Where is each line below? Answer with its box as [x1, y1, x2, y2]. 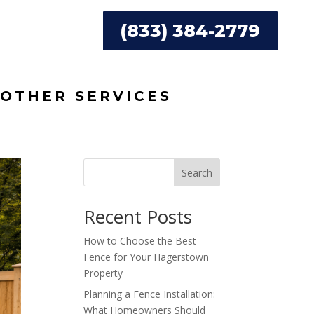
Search [181, 165, 212, 179]
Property [83, 266, 123, 280]
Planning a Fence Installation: [83, 287, 216, 301]
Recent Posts [83, 203, 193, 229]
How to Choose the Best [83, 233, 197, 247]
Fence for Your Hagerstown [83, 250, 210, 264]
